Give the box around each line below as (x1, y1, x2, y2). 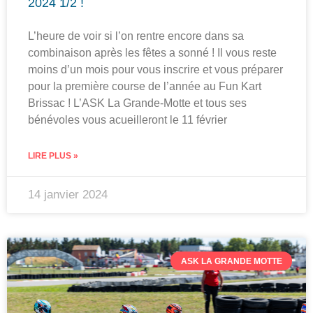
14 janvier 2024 (28, 188, 108, 202)
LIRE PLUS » (28, 151, 78, 161)
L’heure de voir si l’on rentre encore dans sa (28, 30, 244, 43)
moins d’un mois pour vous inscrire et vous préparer (28, 64, 283, 76)
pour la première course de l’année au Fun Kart (28, 80, 261, 93)
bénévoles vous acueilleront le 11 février (28, 114, 227, 126)
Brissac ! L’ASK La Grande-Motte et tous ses (28, 97, 247, 110)
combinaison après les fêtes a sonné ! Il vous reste (28, 47, 277, 59)
